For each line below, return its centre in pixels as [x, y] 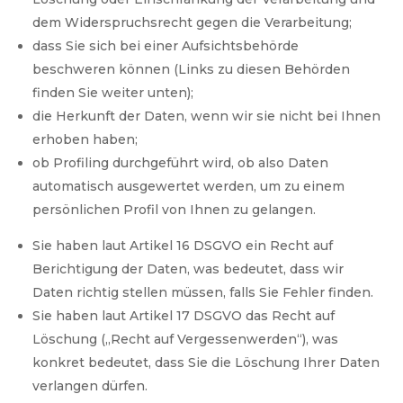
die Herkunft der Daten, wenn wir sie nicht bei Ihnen [207, 116]
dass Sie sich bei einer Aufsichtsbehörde [166, 46]
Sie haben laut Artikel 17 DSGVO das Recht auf [184, 316]
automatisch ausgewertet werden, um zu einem [189, 187]
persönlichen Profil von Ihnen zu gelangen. [175, 210]
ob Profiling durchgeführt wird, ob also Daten [181, 163]
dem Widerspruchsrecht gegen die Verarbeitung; [193, 23]
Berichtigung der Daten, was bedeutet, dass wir [188, 269]
